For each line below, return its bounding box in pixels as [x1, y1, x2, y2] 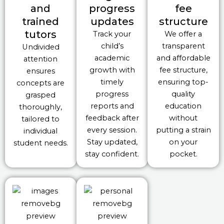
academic [94, 53, 129, 63]
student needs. [13, 138, 68, 148]
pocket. [169, 149, 197, 159]
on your [169, 137, 198, 147]
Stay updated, [86, 137, 137, 147]
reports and [90, 101, 134, 111]
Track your [93, 29, 131, 39]
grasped [25, 90, 56, 100]
